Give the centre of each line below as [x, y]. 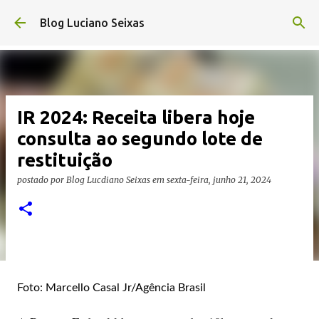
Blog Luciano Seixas [92, 23]
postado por [42, 180]
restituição [65, 160]
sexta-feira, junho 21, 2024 [219, 180]
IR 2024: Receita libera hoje [136, 117]
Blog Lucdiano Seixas [108, 180]
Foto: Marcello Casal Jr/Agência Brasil [111, 288]
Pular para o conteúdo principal [159, 17]
